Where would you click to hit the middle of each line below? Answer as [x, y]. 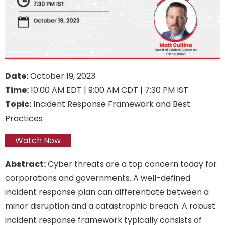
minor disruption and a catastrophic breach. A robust [110, 206]
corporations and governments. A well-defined [98, 178]
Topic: [18, 104]
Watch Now [38, 140]
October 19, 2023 [62, 76]
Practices [24, 118]
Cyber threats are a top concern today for [131, 164]
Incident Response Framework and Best [111, 104]
